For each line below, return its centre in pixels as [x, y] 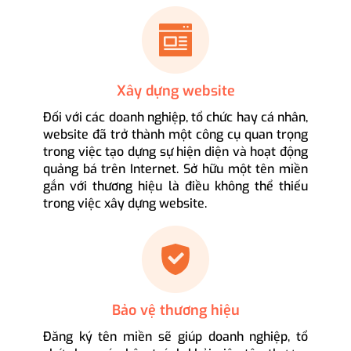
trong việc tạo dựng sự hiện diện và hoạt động [175, 152]
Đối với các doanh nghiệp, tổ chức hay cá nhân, [175, 118]
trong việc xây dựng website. [125, 204]
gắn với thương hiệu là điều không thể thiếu [175, 186]
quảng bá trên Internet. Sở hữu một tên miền [175, 169]
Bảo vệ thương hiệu [175, 311]
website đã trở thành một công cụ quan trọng [175, 135]
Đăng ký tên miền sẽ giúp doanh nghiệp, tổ [175, 337]
